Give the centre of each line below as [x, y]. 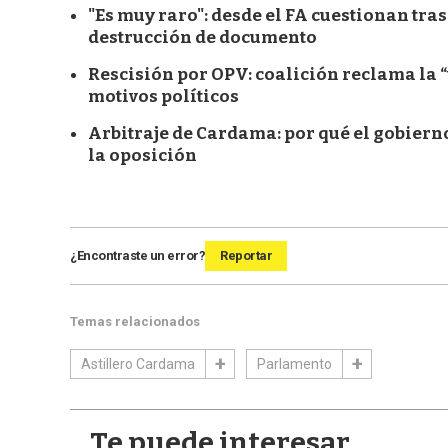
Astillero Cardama [138, 364]
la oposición [142, 156]
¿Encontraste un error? [137, 256]
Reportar [246, 256]
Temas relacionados [135, 322]
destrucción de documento [202, 38]
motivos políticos [163, 97]
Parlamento [294, 364]
